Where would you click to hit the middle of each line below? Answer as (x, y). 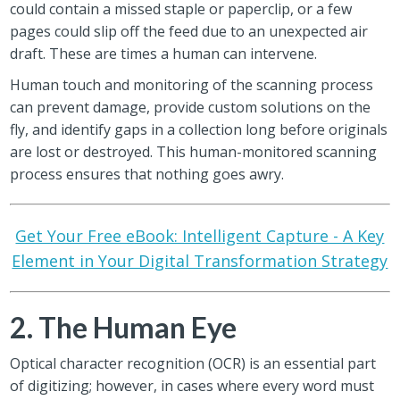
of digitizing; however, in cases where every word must (192, 385)
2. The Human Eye (124, 327)
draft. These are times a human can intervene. (164, 53)
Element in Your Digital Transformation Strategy (200, 260)
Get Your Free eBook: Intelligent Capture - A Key (200, 235)
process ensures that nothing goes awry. (147, 174)
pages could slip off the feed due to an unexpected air (189, 31)
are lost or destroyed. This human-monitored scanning (194, 151)
